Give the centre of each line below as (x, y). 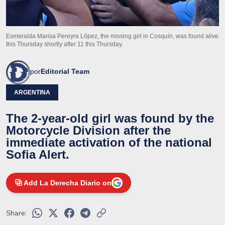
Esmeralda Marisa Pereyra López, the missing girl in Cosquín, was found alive (112, 36)
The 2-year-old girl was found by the (110, 119)
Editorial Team (65, 72)
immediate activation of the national (109, 143)
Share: (17, 213)
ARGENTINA (32, 93)
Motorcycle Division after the (88, 131)
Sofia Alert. (38, 155)
